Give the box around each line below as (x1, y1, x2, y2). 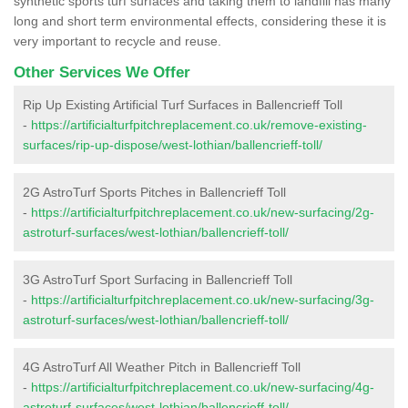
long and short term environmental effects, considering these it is (14, 13, 386, 28)
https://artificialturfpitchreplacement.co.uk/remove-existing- (31, 117, 367, 132)
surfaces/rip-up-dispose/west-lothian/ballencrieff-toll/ (23, 137, 322, 152)
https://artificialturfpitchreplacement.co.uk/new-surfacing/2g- (31, 204, 374, 219)
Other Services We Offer (14, 63, 190, 81)
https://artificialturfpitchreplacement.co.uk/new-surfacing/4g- (31, 379, 374, 394)
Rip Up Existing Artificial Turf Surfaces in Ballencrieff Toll (23, 97, 342, 112)
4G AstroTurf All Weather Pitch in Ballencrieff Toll (23, 359, 301, 374)
